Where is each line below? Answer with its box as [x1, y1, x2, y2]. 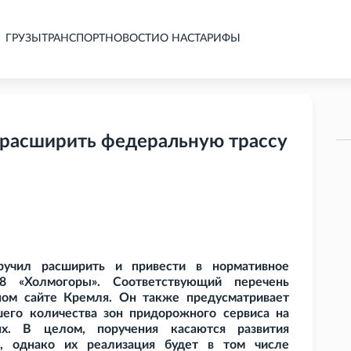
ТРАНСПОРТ [42, 33, 105, 44]
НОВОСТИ [105, 33, 160, 44]
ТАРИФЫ [194, 33, 241, 44]
